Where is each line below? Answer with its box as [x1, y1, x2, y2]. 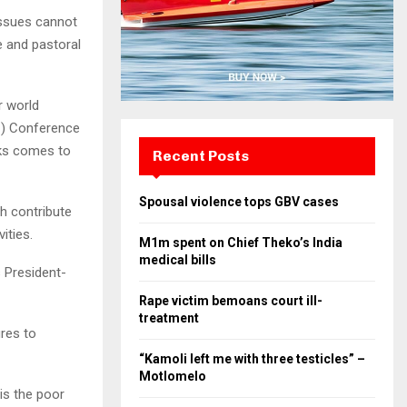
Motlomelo [139, 369, 206, 383]
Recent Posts [153, 147, 249, 164]
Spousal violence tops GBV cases [139, 194, 339, 209]
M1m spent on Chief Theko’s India [139, 235, 342, 250]
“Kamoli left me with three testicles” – [139, 352, 365, 366]
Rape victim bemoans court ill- [139, 293, 323, 308]
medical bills [139, 253, 216, 267]
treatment [139, 311, 199, 325]
